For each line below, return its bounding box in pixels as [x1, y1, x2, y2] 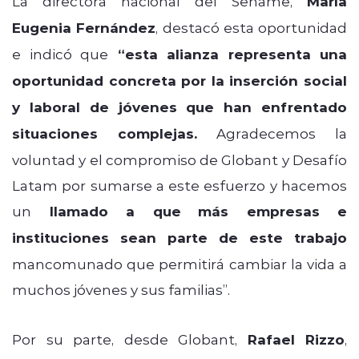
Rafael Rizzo [247, 329, 345, 349]
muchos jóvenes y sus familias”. [12, 280, 230, 298]
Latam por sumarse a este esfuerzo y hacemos [12, 175, 347, 194]
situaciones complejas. [12, 123, 197, 143]
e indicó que [12, 44, 108, 63]
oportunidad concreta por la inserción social [12, 71, 347, 90]
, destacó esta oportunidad [155, 18, 347, 36]
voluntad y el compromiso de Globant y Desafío [12, 150, 347, 168]
